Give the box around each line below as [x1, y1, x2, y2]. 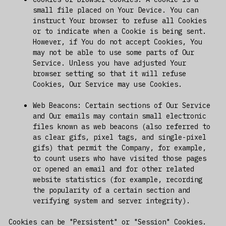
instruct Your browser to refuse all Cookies [32, 16, 206, 25]
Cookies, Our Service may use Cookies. [32, 79, 182, 89]
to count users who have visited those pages [32, 153, 206, 163]
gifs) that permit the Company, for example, [32, 143, 206, 152]
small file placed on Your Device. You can [32, 5, 198, 15]
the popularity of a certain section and [32, 185, 190, 195]
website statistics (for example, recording [32, 175, 202, 184]
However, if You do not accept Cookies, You [32, 37, 202, 46]
